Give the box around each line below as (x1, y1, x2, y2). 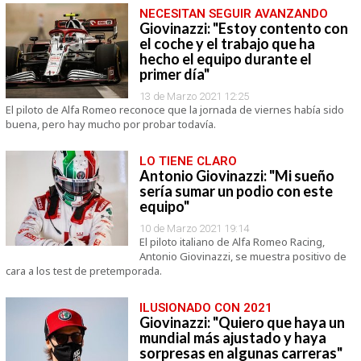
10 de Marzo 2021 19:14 (139, 222, 249, 234)
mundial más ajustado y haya (139, 329, 326, 346)
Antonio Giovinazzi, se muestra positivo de (139, 249, 346, 263)
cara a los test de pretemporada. (5, 263, 162, 278)
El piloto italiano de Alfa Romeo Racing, (139, 234, 325, 249)
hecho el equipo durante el (139, 50, 312, 68)
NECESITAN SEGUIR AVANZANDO (139, 6, 328, 21)
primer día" (139, 65, 210, 83)
